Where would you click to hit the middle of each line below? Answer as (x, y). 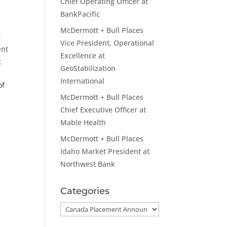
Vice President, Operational (107, 43)
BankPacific (80, 14)
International (83, 81)
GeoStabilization (88, 68)
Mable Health (83, 122)
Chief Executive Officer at (103, 110)
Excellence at (83, 55)
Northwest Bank (88, 164)
